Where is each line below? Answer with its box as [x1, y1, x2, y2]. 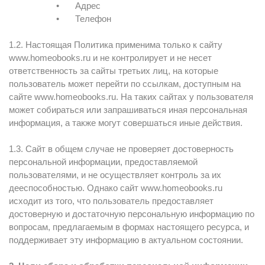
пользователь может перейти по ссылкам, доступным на [9, 79, 241, 89]
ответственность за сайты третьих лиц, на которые [9, 66, 218, 76]
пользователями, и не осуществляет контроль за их [9, 170, 221, 180]
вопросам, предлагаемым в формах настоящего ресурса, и [9, 222, 249, 232]
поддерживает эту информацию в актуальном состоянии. [9, 235, 243, 245]
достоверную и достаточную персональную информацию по [9, 209, 254, 219]
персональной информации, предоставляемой [9, 157, 198, 167]
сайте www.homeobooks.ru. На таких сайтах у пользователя [9, 92, 253, 102]
